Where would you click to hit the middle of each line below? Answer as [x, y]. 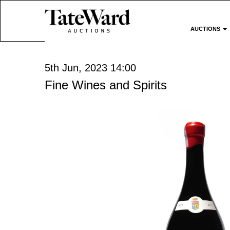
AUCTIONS [206, 29]
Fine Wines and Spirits [106, 85]
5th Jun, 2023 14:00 [90, 68]
